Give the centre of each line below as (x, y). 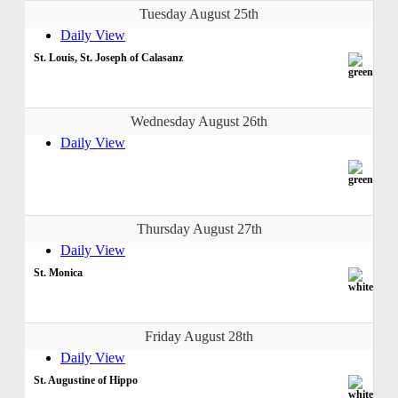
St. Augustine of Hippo (86, 380)
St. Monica (58, 272)
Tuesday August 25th (199, 13)
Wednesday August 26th (199, 121)
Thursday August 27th (199, 228)
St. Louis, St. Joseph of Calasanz (108, 57)
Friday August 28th (199, 336)
